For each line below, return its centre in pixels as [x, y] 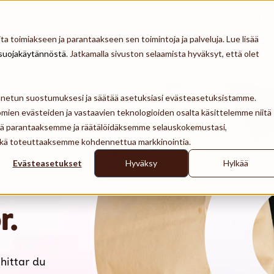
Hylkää [235, 163]
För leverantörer [208, 48]
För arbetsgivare [116, 48]
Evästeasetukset [47, 163]
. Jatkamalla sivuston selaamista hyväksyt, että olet [163, 54]
